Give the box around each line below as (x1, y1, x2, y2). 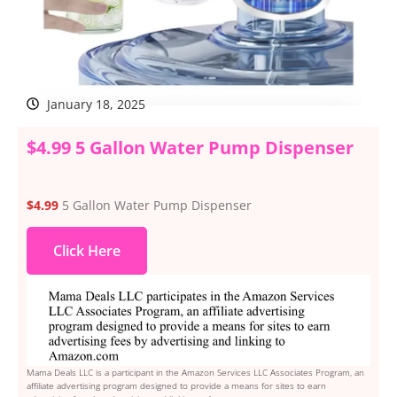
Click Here (53, 241, 121, 261)
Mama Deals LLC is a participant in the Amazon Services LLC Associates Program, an (27, 365, 364, 378)
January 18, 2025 (46, 95, 145, 113)
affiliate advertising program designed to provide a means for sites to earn (27, 378, 326, 392)
